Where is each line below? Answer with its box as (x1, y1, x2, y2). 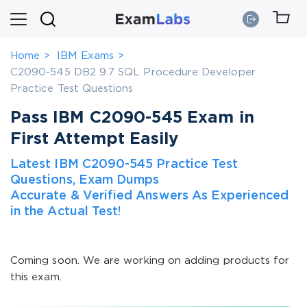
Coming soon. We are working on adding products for (10, 256, 290, 265)
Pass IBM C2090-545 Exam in (10, 110, 254, 125)
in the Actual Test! (10, 206, 122, 217)
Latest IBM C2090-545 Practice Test (10, 159, 238, 170)
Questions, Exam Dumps (10, 175, 160, 186)
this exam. (10, 273, 62, 282)
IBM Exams (57, 51, 114, 60)
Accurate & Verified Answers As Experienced (10, 191, 288, 201)
